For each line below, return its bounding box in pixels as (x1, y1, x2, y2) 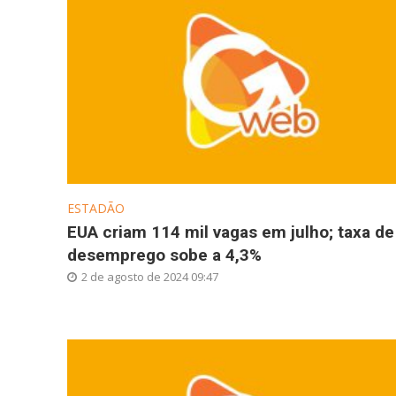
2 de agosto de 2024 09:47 (80, 269, 218, 286)
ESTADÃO (66, 200, 125, 217)
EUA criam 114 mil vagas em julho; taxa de (66, 222, 394, 243)
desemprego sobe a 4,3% (66, 245, 262, 266)
